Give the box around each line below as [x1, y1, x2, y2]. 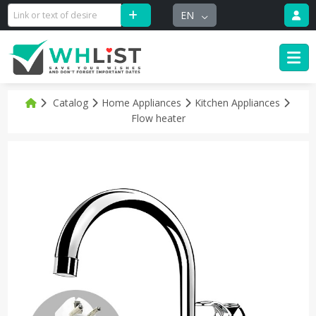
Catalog [53, 95, 89, 109]
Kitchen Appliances [195, 95, 284, 109]
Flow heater [130, 111, 186, 125]
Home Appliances [102, 95, 185, 109]
